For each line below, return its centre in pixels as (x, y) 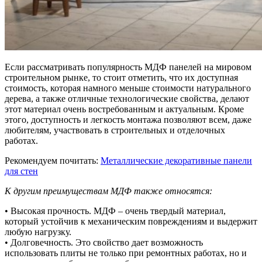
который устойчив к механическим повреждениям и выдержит (131, 221)
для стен (21, 171)
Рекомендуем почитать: (53, 160)
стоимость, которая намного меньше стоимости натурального (128, 88)
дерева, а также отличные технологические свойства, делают (127, 98)
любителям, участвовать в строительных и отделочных (115, 130)
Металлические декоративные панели (176, 160)
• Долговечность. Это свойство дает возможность (104, 242)
